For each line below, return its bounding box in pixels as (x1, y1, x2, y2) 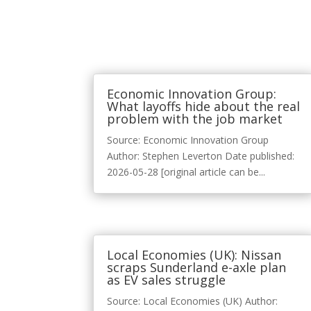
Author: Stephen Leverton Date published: (107, 149, 295, 163)
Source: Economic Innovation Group (107, 133, 269, 147)
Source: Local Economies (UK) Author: (107, 294, 278, 308)
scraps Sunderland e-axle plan (107, 259, 287, 276)
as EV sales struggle (107, 271, 226, 289)
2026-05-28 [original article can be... (107, 165, 266, 179)
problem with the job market (107, 110, 283, 128)
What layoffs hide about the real (107, 98, 301, 115)
